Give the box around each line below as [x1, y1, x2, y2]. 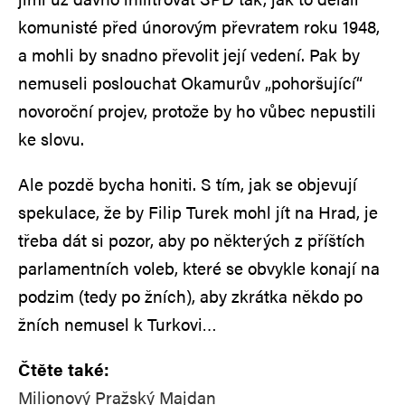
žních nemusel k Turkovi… [18, 311, 217, 336]
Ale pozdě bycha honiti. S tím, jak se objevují [18, 171, 357, 196]
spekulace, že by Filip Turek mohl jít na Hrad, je [18, 199, 378, 224]
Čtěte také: [18, 356, 109, 381]
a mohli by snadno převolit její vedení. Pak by [18, 42, 360, 67]
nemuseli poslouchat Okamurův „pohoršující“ [18, 70, 363, 95]
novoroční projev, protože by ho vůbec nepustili [18, 98, 376, 123]
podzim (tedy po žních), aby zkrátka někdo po [18, 283, 363, 308]
